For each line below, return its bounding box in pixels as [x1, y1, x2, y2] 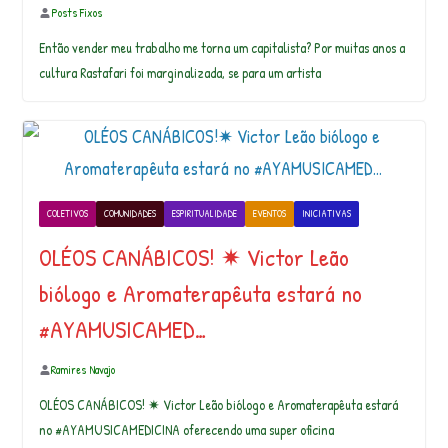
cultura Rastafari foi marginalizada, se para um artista [38, 63, 321, 82]
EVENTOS [252, 207, 286, 220]
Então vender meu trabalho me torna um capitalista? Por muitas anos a [38, 38, 405, 57]
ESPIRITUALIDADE [171, 207, 237, 220]
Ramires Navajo [50, 361, 115, 378]
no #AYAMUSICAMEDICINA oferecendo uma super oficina [38, 420, 334, 439]
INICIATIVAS [301, 207, 351, 220]
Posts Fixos [50, 4, 102, 21]
